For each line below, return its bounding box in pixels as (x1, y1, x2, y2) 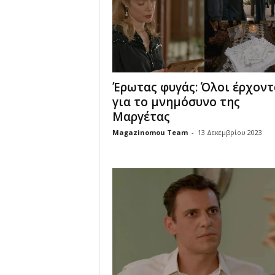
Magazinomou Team (112, 127, 188, 137)
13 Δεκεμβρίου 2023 (197, 127, 262, 137)
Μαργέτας (112, 108, 170, 125)
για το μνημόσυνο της (112, 93, 240, 110)
